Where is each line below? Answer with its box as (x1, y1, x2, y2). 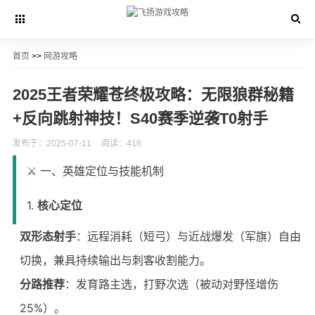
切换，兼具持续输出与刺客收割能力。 (19, 253, 211, 267)
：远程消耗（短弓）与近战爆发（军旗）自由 (75, 229, 301, 243)
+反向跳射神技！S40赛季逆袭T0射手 (12, 110, 268, 127)
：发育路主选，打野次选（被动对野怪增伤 (64, 277, 278, 291)
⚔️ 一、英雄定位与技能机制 (26, 164, 164, 178)
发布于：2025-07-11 (12, 139, 91, 148)
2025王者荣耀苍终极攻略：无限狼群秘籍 (12, 86, 294, 103)
